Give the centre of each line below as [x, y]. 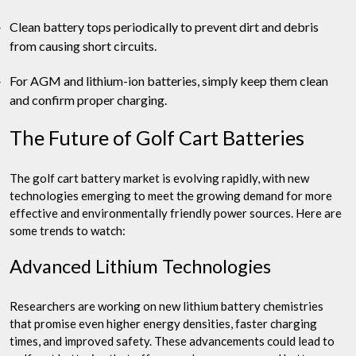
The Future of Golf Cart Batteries [157, 137]
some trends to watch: [68, 230]
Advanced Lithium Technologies [140, 266]
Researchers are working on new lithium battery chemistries [166, 306]
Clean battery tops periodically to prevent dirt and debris [164, 26]
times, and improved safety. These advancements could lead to [172, 341]
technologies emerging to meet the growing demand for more [171, 195]
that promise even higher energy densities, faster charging [163, 323]
